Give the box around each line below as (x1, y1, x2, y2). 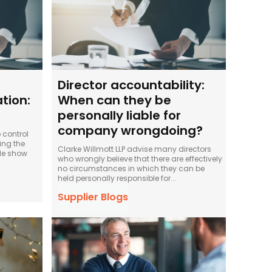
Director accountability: (58, 76, 205, 93)
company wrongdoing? (58, 121, 203, 139)
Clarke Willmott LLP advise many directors (58, 143, 212, 154)
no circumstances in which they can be (58, 163, 205, 174)
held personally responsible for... (58, 172, 177, 183)
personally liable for (58, 106, 182, 124)
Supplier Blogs (58, 189, 129, 204)
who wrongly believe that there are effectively (58, 153, 223, 164)
